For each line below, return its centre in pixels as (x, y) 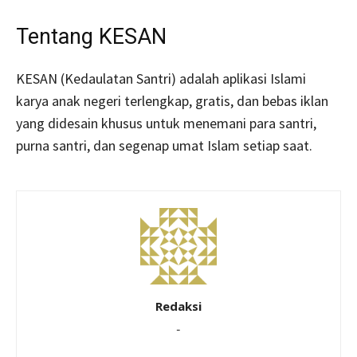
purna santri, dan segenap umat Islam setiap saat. (164, 145)
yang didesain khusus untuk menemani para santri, (166, 123)
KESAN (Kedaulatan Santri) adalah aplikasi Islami (161, 78)
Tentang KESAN (91, 36)
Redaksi (178, 306)
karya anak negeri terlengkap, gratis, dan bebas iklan (172, 100)
